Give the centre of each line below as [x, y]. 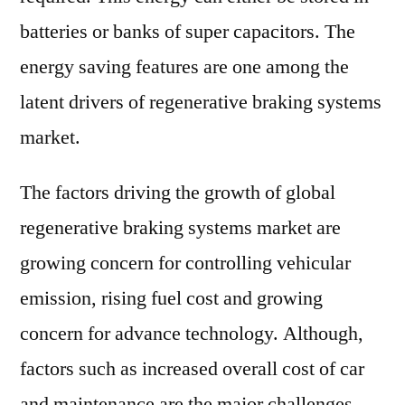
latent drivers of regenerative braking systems [201, 102]
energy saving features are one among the [184, 67]
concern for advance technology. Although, [192, 334]
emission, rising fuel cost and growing [171, 298]
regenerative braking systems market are [180, 228]
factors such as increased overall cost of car [192, 369]
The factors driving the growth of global [178, 193]
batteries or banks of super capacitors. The [188, 32]
